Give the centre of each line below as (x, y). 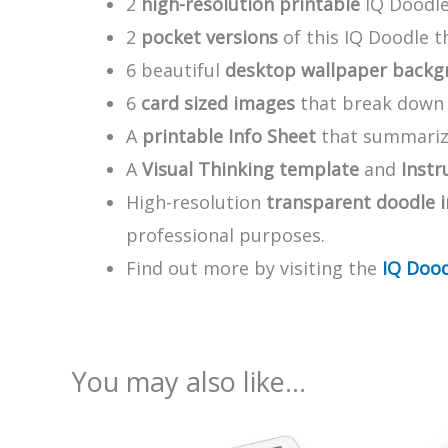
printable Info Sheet (229, 136)
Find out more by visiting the (254, 268)
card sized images (218, 103)
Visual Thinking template (250, 169)
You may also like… (189, 382)
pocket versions (209, 37)
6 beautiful (175, 70)
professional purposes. (225, 235)
